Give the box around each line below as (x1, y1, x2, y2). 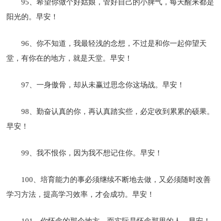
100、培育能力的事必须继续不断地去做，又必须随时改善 (21, 175, 211, 184)
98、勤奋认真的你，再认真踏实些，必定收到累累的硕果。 (21, 107, 215, 115)
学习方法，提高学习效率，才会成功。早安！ (6, 190, 155, 198)
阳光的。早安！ (6, 12, 59, 21)
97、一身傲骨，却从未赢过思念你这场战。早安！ (21, 80, 185, 89)
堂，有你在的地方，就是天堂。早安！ (6, 54, 133, 62)
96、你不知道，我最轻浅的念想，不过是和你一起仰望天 (21, 39, 207, 47)
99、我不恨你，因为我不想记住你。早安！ (21, 148, 163, 157)
